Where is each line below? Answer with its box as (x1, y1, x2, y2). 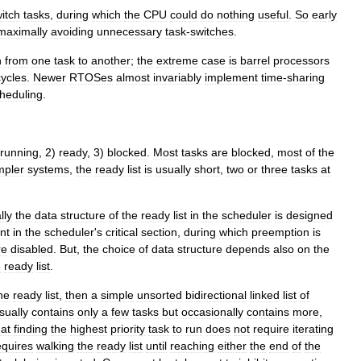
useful (258, 8, 288, 21)
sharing (287, 71, 325, 84)
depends (226, 243, 270, 255)
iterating (293, 322, 334, 335)
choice (102, 243, 135, 255)
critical (106, 226, 138, 239)
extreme (156, 54, 198, 67)
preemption (251, 226, 309, 239)
